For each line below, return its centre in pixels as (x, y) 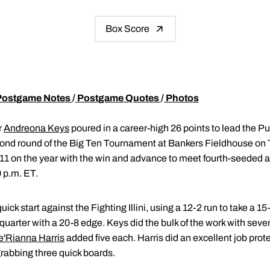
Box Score (127, 29)
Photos (182, 98)
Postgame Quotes (118, 98)
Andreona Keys (36, 128)
